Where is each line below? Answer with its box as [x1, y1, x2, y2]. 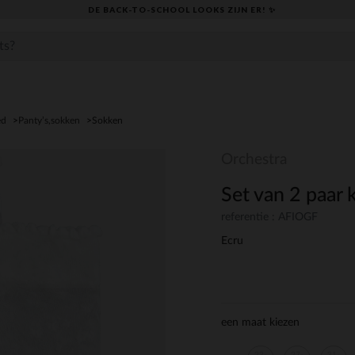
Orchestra [221, 152, 287, 167]
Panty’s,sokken [18, 116, 80, 125]
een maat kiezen [221, 317, 300, 329]
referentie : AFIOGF [221, 212, 318, 223]
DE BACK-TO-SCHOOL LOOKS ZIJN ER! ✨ [88, 4, 276, 14]
